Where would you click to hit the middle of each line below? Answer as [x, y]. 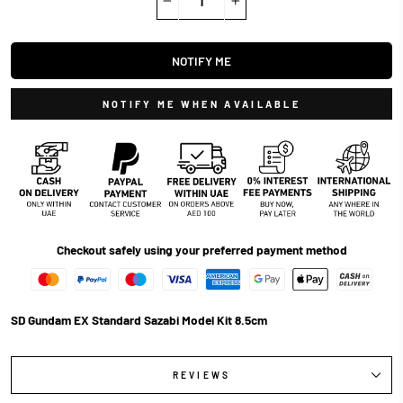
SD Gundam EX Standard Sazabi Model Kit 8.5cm [139, 320]
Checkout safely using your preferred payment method [201, 250]
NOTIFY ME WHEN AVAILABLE [201, 104]
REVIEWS [201, 376]
